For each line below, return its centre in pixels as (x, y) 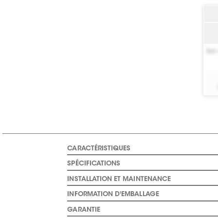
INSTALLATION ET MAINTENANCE (119, 179)
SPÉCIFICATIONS (94, 164)
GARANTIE (84, 210)
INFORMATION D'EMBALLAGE (113, 195)
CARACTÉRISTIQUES (99, 149)
